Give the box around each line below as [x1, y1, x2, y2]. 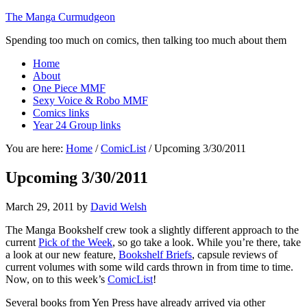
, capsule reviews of [192, 248, 278, 260]
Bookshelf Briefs [119, 248, 192, 260]
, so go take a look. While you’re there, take [112, 236, 301, 248]
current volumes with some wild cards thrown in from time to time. [5, 260, 293, 273]
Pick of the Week [38, 236, 112, 248]
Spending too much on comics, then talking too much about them [5, 34, 286, 46]
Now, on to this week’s [5, 273, 108, 285]
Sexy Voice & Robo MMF [33, 95, 148, 106]
